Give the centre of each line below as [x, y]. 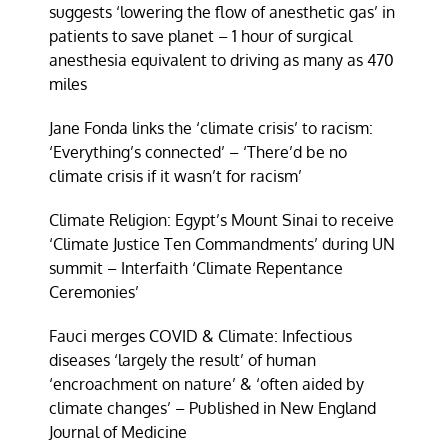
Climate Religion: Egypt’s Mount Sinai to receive [222, 219]
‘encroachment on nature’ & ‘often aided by [207, 383]
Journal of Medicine [118, 431]
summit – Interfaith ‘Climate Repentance [196, 267]
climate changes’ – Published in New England [213, 407]
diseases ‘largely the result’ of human [183, 359]
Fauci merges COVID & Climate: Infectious [201, 335]
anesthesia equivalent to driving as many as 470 [222, 59]
